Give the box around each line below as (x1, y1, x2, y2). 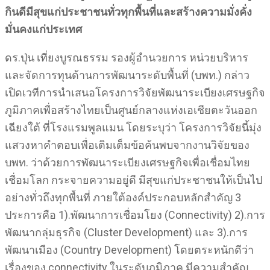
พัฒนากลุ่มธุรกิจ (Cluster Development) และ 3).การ (5, 226, 248, 239)
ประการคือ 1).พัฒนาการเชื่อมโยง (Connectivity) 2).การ (5, 209, 265, 221)
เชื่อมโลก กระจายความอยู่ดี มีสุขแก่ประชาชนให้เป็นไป (5, 174, 262, 186)
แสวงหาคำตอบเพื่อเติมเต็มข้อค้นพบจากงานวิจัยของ (5, 139, 250, 151)
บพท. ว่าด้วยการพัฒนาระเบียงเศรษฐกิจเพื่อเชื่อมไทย (5, 156, 250, 169)
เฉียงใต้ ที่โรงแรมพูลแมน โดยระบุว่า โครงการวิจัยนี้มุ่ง (5, 121, 262, 134)
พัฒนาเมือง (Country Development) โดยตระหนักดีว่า (5, 243, 254, 256)
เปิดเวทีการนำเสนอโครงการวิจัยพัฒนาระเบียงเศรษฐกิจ (5, 86, 265, 99)
